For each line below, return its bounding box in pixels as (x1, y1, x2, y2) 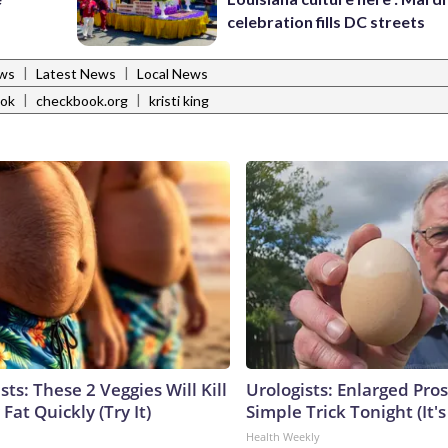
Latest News (36, 65, 116, 83)
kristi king (149, 92, 209, 110)
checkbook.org (36, 92, 128, 110)
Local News (137, 65, 208, 83)
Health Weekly (246, 428, 320, 444)
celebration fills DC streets (227, 12, 426, 32)
